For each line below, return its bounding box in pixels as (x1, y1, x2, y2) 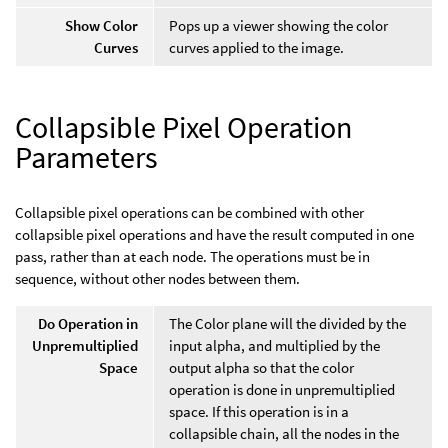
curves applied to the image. (169, 37, 344, 57)
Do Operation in (38, 313, 138, 333)
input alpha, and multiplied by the (169, 335, 380, 355)
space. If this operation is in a (169, 401, 349, 421)
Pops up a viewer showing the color (169, 15, 388, 35)
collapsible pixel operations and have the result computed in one (15, 224, 414, 244)
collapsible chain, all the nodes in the (169, 423, 399, 443)
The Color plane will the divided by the (169, 313, 406, 333)
